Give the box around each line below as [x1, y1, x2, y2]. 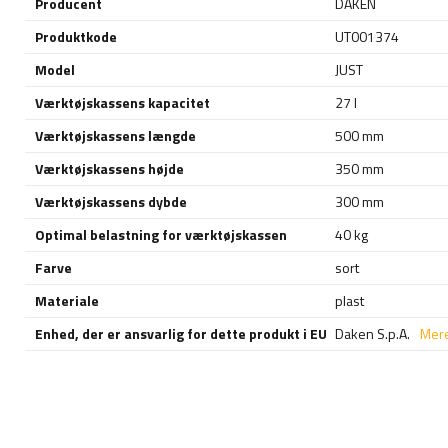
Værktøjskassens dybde [35, 190, 187, 212]
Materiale [35, 289, 99, 311]
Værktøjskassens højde [35, 157, 184, 179]
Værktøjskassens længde [35, 124, 196, 146]
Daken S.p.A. [335, 322, 410, 344]
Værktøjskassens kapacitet [35, 91, 210, 113]
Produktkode [35, 25, 117, 47]
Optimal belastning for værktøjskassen [35, 223, 287, 245]
